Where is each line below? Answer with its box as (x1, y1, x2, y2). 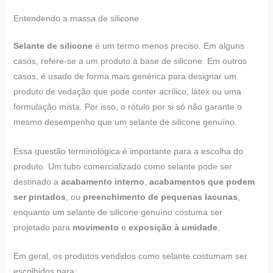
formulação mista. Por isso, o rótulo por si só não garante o (13, 102, 242, 112)
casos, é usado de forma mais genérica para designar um (13, 71, 236, 82)
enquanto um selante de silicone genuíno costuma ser (13, 207, 222, 217)
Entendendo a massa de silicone (13, 13, 139, 24)
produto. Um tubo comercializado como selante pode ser (13, 161, 232, 171)
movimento (72, 222, 119, 232)
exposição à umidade (128, 222, 218, 232)
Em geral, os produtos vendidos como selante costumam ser (13, 250, 247, 261)
